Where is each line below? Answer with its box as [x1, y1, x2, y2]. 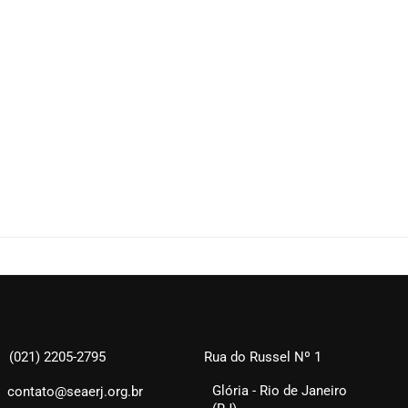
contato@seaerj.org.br [6, 382, 143, 400]
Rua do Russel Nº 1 [203, 348, 321, 365]
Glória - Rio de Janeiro [211, 382, 347, 399]
